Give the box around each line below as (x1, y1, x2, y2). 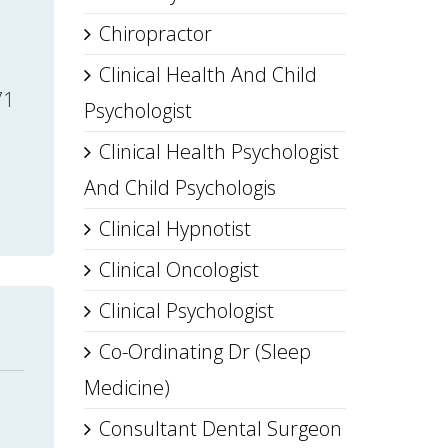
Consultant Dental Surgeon (98, 415, 342, 442)
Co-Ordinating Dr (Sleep (98, 338, 311, 365)
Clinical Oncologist (98, 256, 259, 283)
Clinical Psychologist (98, 297, 274, 324)
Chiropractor (98, 20, 212, 47)
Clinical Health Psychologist (98, 138, 339, 165)
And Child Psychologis (83, 174, 276, 201)
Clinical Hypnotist (98, 215, 251, 242)
